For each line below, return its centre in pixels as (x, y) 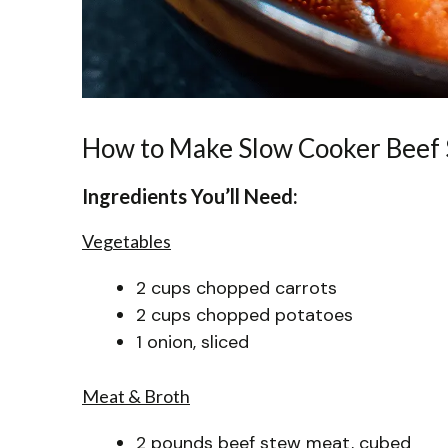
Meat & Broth (136, 395)
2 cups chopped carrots (236, 287)
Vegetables (126, 240)
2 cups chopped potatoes (244, 314)
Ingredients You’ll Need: (190, 195)
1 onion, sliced (192, 341)
